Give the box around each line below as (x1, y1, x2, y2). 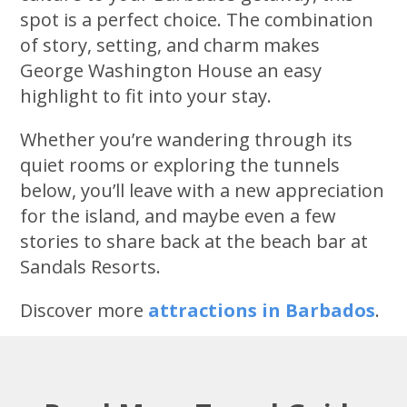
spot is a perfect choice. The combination (20, 7, 374, 33)
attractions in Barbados (148, 298, 376, 323)
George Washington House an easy (20, 58, 323, 84)
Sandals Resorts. (20, 254, 162, 280)
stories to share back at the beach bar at (20, 229, 369, 254)
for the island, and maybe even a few (20, 203, 337, 229)
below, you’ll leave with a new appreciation (20, 178, 385, 203)
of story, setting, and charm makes (20, 33, 321, 58)
